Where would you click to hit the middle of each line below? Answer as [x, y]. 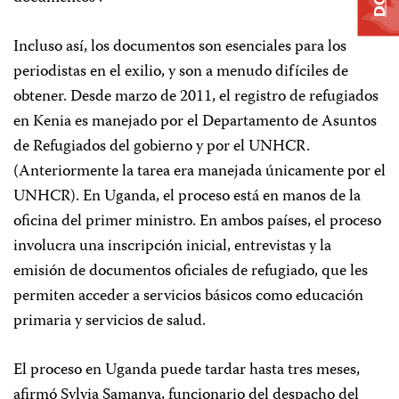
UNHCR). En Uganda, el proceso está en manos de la [187, 197]
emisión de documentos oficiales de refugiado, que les [191, 272]
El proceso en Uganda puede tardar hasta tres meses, [187, 370]
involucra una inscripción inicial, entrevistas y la [172, 247]
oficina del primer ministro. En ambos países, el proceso [197, 222]
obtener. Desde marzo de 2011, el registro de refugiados [196, 97]
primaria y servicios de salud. [110, 322]
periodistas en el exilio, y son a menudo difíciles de [181, 72]
